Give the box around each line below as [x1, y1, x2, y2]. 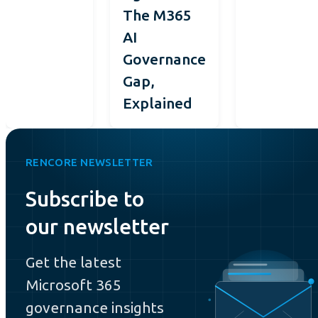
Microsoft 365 [26, 275, 121, 293]
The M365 [123, 6, 192, 23]
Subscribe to [26, 186, 144, 211]
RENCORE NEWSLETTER [26, 155, 153, 168]
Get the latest [26, 253, 121, 270]
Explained [123, 94, 192, 111]
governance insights [26, 298, 164, 316]
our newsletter [26, 214, 169, 238]
